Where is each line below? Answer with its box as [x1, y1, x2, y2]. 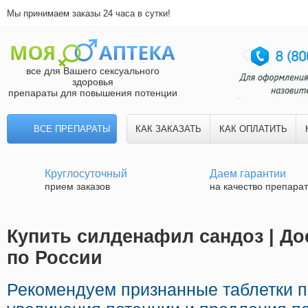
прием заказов [45, 181, 110, 192]
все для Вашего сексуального [26, 65, 159, 76]
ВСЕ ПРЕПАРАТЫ [34, 124, 111, 134]
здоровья [72, 76, 113, 87]
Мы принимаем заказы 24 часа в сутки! [7, 8, 170, 19]
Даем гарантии [210, 168, 286, 179]
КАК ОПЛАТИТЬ [219, 124, 287, 134]
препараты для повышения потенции [8, 87, 177, 98]
